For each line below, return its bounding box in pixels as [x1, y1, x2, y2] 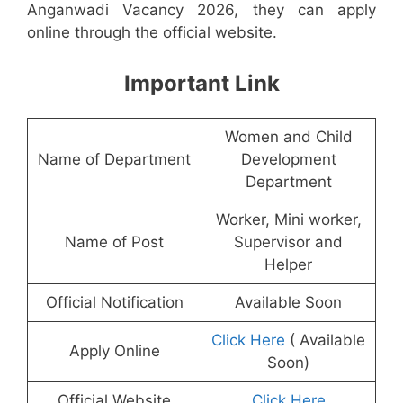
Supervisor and [234, 232, 343, 251]
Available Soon [235, 292, 342, 311]
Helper [264, 255, 312, 273]
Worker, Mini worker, [215, 210, 362, 228]
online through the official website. [27, 23, 277, 42]
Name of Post [65, 232, 164, 251]
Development [240, 149, 336, 168]
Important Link [123, 69, 280, 96]
